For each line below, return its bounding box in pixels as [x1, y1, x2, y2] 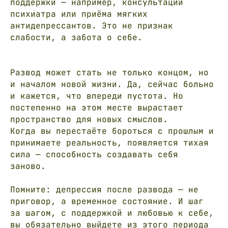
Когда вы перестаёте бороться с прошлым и [10, 125, 214, 136]
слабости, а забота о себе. [10, 32, 142, 43]
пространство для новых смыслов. [10, 113, 168, 125]
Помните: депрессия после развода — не [10, 184, 198, 195]
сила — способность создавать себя [10, 149, 178, 160]
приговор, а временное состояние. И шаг [10, 195, 204, 207]
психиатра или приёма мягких [10, 8, 148, 19]
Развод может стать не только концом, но [10, 67, 209, 78]
